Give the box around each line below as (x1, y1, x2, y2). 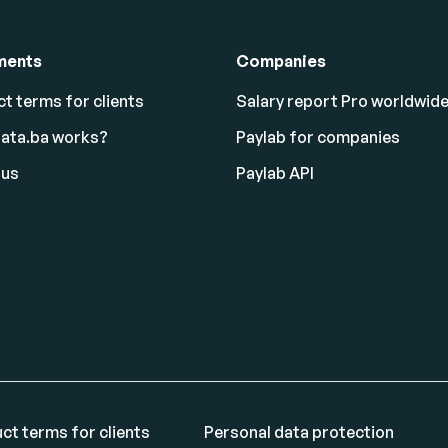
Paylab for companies (236, 127, 400, 147)
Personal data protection (203, 421, 394, 442)
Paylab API (236, 163, 314, 183)
